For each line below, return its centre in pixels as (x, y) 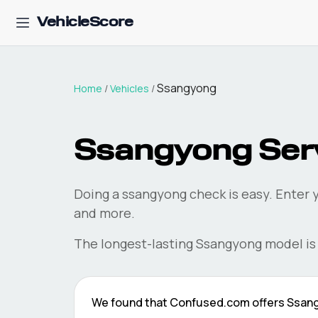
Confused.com (210, 302)
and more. (104, 213)
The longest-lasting (135, 243)
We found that (131, 302)
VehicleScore (85, 23)
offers (268, 302)
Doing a (98, 194)
